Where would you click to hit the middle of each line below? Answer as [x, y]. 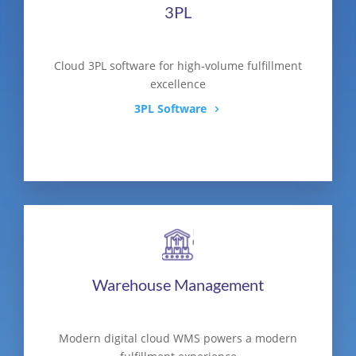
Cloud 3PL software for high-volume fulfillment [178, 65]
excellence [178, 83]
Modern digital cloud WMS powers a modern [178, 338]
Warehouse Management [178, 284]
